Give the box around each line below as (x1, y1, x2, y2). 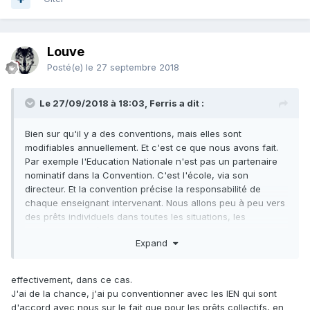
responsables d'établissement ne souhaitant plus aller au (25, 225, 273, 237)
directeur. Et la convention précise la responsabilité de (25, 183, 261, 195)
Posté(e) (47, 62, 86, 73)
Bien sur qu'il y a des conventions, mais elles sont (25, 128, 241, 140)
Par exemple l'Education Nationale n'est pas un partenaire (25, 156, 277, 167)
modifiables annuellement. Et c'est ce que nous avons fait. (25, 142, 278, 154)
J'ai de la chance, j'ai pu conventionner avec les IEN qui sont (11, 287, 277, 299)
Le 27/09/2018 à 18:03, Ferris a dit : (39, 98, 204, 109)
